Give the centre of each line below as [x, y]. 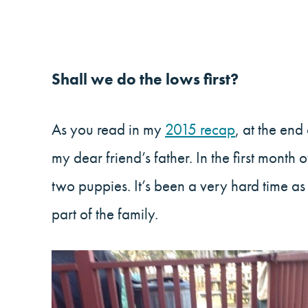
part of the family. [105, 213]
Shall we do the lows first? [145, 79]
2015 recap [200, 129]
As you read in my [108, 129]
